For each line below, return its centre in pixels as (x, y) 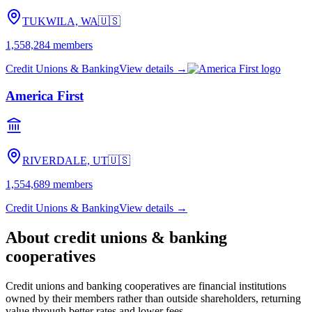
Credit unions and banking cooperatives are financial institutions (146, 286)
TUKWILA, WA (60, 22)
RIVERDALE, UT (65, 160)
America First (45, 96)
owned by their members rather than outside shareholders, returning (153, 298)
